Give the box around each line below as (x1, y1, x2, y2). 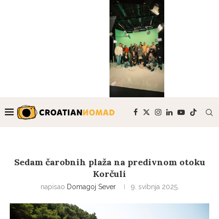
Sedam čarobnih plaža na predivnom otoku (14, 156, 205, 168)
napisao (40, 183, 67, 191)
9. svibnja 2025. (131, 183, 179, 191)
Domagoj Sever (66, 183, 116, 191)
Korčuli (93, 168, 126, 180)
